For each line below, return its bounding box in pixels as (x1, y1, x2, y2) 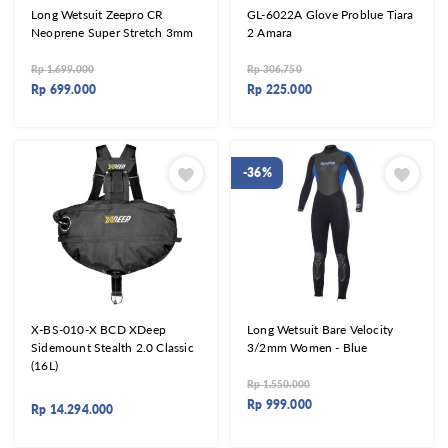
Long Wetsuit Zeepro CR (31, 7, 164, 23)
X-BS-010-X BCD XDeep (31, 321, 166, 337)
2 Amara (247, 25, 293, 41)
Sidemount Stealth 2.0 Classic (31, 339, 194, 355)
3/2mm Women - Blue (247, 339, 368, 355)
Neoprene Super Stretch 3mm (31, 25, 194, 41)
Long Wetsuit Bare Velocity (247, 321, 394, 337)
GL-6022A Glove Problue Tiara (247, 7, 414, 23)
